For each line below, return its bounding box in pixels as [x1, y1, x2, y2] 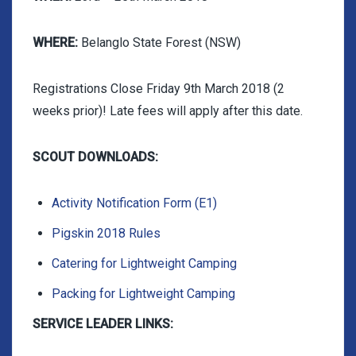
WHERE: [33, 35, 78, 50]
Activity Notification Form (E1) [52, 195, 217, 211]
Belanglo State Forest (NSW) [78, 35, 241, 50]
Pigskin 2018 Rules [52, 226, 161, 241]
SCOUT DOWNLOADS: [33, 149, 158, 164]
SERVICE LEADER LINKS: [33, 316, 173, 331]
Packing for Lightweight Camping [52, 286, 235, 301]
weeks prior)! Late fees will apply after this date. [33, 103, 303, 118]
